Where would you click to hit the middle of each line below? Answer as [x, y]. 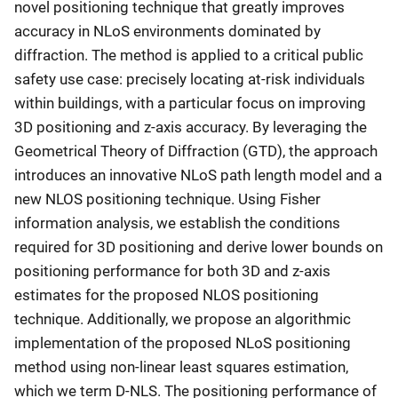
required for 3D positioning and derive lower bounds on [199, 247]
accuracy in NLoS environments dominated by [167, 31]
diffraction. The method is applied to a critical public [189, 55]
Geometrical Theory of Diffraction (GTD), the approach [196, 151]
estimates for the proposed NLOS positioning [167, 295]
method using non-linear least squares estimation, [181, 366]
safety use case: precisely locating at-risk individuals [190, 79]
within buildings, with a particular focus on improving [190, 103]
